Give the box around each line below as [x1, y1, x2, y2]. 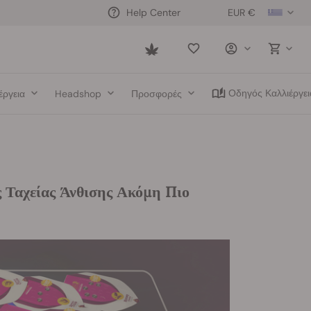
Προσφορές [131, 87, 183, 100]
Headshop [54, 87, 101, 100]
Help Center [126, 6, 180, 19]
